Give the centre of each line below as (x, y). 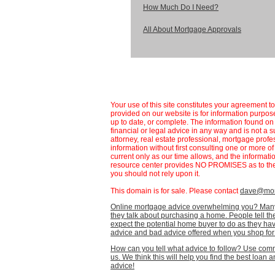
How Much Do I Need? (181, 8)
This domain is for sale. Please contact (175, 191)
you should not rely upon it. (155, 174)
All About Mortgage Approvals (192, 30)
